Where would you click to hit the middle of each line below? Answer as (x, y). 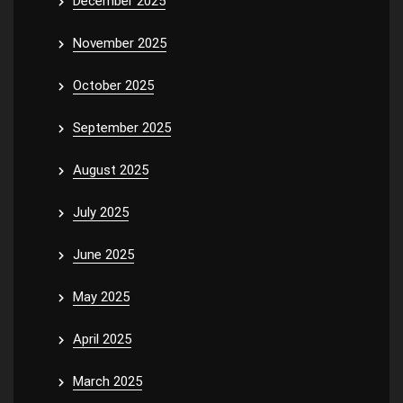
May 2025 (101, 296)
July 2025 (101, 212)
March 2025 (107, 381)
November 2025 (120, 43)
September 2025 (122, 127)
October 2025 (113, 85)
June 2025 (103, 254)
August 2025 (111, 170)
